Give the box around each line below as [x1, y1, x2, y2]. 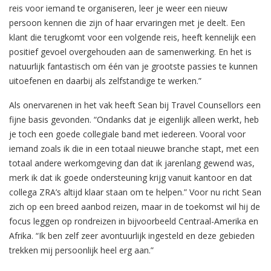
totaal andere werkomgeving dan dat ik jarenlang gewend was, [9, 157, 255, 169]
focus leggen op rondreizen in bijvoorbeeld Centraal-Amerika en [9, 215, 258, 227]
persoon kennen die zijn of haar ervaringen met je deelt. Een [9, 16, 245, 28]
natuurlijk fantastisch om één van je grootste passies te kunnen [9, 60, 258, 72]
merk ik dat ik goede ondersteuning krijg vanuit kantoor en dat [9, 171, 252, 183]
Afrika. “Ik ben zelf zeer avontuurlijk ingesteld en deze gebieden [9, 229, 255, 241]
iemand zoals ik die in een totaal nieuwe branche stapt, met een [9, 142, 259, 154]
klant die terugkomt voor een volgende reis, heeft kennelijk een [9, 31, 256, 43]
